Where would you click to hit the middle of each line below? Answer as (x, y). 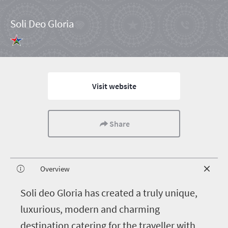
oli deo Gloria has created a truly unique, (112, 193)
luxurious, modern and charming (90, 209)
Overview (54, 169)
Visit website (114, 86)
